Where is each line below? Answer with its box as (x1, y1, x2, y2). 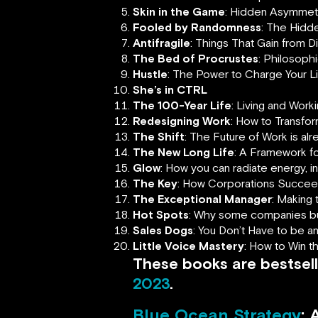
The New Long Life (133, 146, 234, 158)
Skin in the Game (133, 5, 225, 18)
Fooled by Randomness (133, 21, 261, 33)
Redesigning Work (133, 114, 231, 127)
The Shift (133, 130, 185, 143)
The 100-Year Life (133, 99, 231, 111)
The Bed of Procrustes (133, 52, 258, 65)
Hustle (133, 67, 168, 80)
